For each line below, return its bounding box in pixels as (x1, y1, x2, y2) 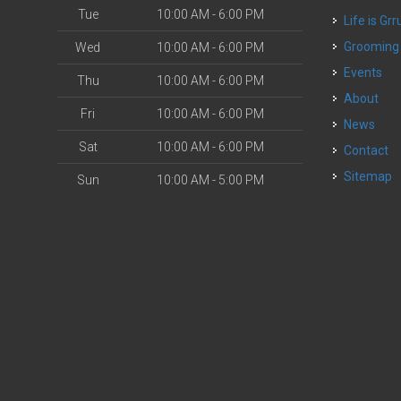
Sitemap (344, 169, 393, 184)
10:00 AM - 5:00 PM (157, 173, 264, 188)
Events (351, 65, 383, 81)
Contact (352, 143, 389, 158)
